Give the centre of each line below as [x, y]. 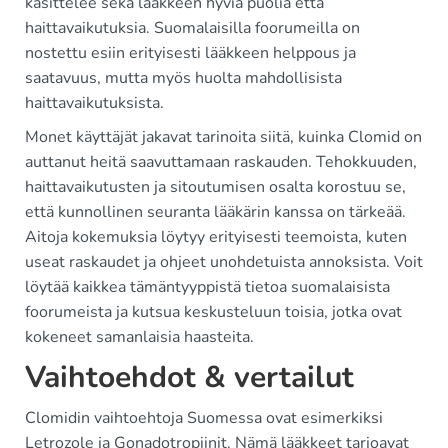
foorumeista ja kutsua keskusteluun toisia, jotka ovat [213, 312]
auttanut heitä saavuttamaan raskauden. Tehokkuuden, [221, 162]
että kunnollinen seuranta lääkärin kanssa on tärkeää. [215, 212]
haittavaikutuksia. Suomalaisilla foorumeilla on [192, 28]
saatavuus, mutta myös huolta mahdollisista [183, 78]
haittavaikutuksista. [94, 103]
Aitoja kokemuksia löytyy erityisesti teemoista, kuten [216, 237]
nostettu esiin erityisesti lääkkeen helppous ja [190, 53]
